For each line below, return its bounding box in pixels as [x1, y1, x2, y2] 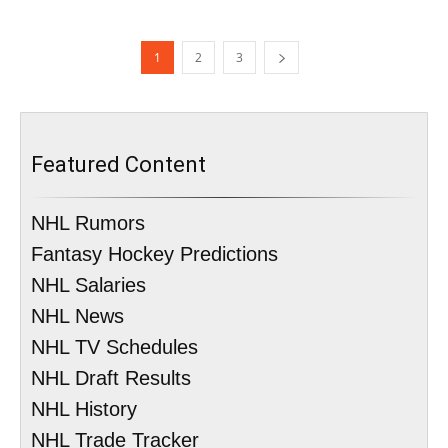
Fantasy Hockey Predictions [31, 242, 278, 265]
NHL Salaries [31, 273, 146, 296]
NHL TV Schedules [31, 335, 198, 358]
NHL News [31, 304, 124, 327]
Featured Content [31, 151, 206, 177]
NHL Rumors [31, 211, 145, 234]
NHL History [31, 397, 137, 420]
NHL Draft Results [31, 366, 191, 389]
